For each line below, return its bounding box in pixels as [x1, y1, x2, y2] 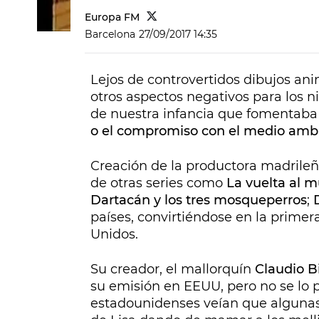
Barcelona [85, 28, 135, 41]
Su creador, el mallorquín [90, 261, 255, 278]
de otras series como [90, 175, 226, 192]
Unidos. [90, 226, 138, 243]
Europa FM [85, 11, 140, 24]
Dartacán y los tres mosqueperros [90, 192, 307, 209]
